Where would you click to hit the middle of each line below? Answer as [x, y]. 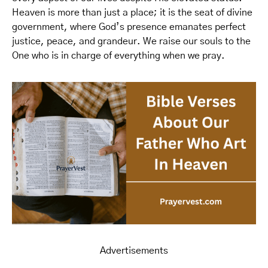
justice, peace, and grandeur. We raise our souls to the [131, 41]
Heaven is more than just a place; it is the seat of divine [132, 13]
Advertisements [134, 250]
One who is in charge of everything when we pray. [118, 56]
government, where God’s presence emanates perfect [129, 27]
